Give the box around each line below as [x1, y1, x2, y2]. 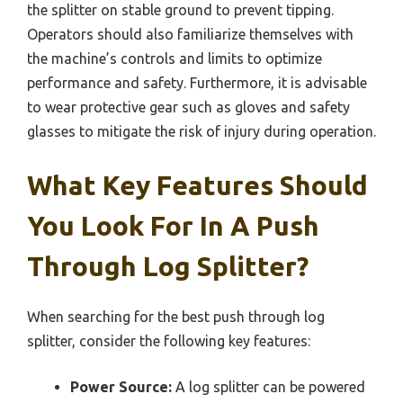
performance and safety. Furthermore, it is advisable [27, 74, 367, 91]
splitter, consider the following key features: [27, 332, 310, 349]
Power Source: [70, 378, 172, 395]
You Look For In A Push [27, 210, 319, 241]
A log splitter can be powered [172, 378, 365, 395]
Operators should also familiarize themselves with [27, 25, 354, 42]
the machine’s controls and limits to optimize [27, 49, 322, 67]
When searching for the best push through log [27, 308, 325, 325]
